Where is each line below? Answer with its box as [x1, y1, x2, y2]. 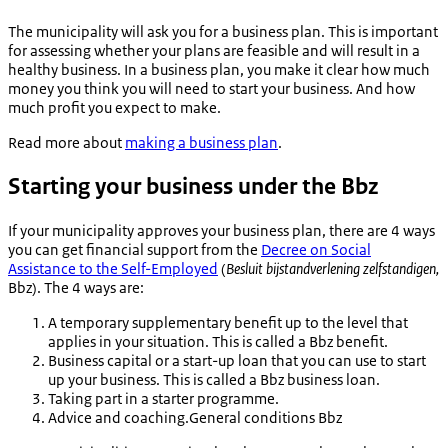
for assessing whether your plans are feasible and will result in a [8, 41, 420, 61]
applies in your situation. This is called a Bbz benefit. [48, 331, 388, 351]
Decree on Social [261, 239, 371, 259]
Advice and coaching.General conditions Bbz [48, 407, 342, 427]
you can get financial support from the [8, 239, 261, 259]
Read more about [8, 133, 125, 153]
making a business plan [125, 133, 278, 153]
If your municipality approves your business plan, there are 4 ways [8, 220, 435, 240]
